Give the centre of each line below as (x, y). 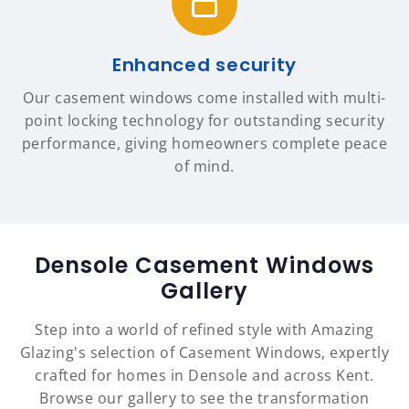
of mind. (204, 167)
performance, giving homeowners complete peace (204, 144)
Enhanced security (204, 65)
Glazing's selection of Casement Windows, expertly (204, 353)
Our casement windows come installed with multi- (204, 98)
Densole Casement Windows (204, 266)
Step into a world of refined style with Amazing (204, 330)
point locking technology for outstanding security (204, 121)
